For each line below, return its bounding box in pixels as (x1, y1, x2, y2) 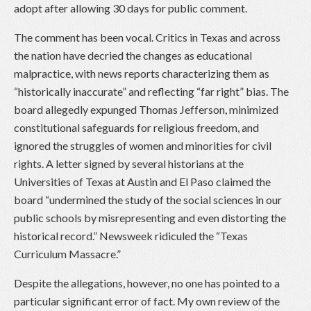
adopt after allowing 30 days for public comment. (14, 1, 247, 15)
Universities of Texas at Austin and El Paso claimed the (14, 175, 271, 189)
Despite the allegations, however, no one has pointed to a (14, 276, 280, 290)
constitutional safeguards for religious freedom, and (14, 121, 259, 135)
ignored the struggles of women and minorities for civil (14, 139, 271, 153)
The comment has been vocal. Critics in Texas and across (14, 31, 280, 44)
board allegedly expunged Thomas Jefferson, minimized (14, 103, 278, 117)
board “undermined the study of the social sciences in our (14, 193, 282, 207)
